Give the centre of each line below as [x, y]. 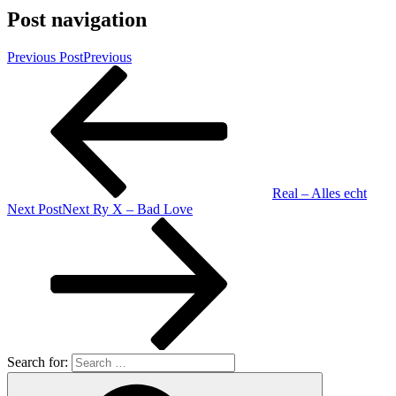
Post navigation [77, 19]
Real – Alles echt [320, 193]
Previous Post [45, 57]
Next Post [34, 209]
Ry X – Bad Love [143, 209]
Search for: [38, 362]
